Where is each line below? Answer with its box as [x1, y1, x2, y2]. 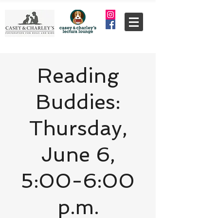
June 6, [41, 143, 115, 166]
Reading [36, 64, 119, 88]
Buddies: [36, 90, 120, 114]
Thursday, [29, 116, 127, 140]
